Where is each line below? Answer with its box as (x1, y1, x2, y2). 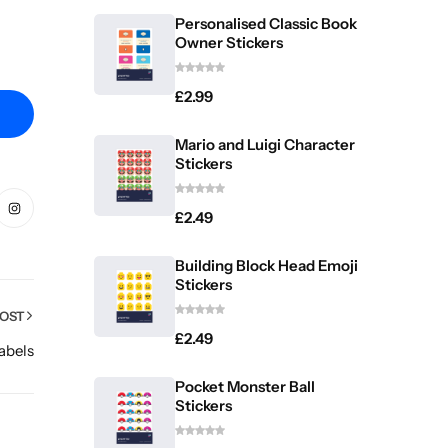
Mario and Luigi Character (175, 134, 355, 154)
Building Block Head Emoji (175, 255, 358, 275)
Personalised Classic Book (175, 13, 357, 33)
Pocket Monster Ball (175, 376, 315, 396)
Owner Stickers (175, 32, 283, 52)
